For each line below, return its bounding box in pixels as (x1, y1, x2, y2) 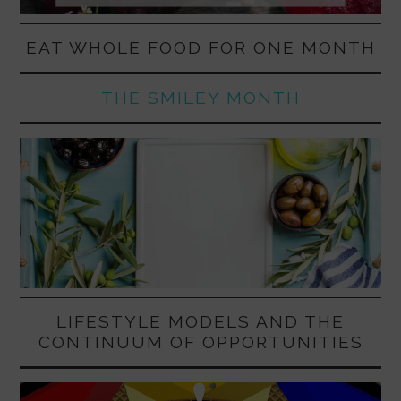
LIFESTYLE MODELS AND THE (56, 311, 345, 332)
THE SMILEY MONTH (100, 87, 301, 107)
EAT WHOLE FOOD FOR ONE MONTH (25, 37, 376, 57)
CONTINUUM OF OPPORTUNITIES (38, 332, 363, 353)
